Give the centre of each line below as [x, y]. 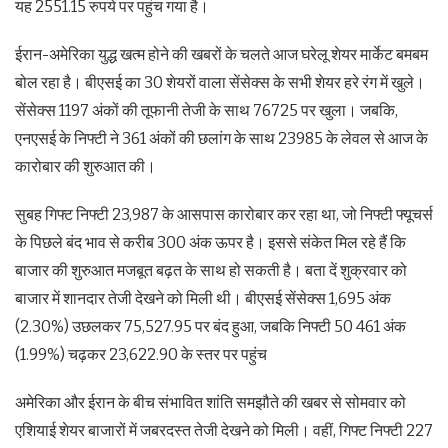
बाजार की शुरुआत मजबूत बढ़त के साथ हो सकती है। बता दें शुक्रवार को [211, 271]
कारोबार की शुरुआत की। [85, 167]
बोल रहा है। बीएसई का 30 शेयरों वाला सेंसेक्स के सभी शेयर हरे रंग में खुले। [220, 83]
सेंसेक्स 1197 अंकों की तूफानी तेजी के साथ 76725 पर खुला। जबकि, [206, 111]
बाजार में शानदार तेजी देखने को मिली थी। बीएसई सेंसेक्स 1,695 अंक [203, 299]
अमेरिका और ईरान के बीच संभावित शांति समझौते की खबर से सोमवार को [210, 403]
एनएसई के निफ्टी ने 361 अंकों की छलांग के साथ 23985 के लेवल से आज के [221, 139]
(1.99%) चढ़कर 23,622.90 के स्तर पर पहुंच [141, 355]
